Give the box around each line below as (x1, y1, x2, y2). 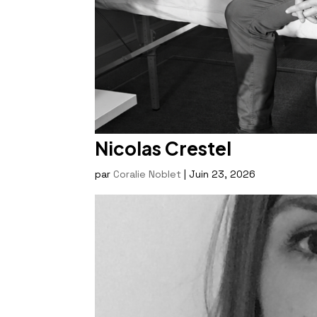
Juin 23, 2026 (189, 167, 256, 180)
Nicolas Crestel (95, 136, 232, 160)
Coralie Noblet (113, 167, 182, 180)
